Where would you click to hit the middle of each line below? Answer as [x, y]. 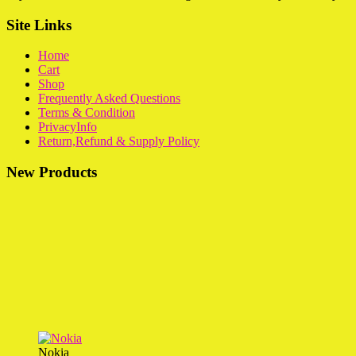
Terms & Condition [87, 113]
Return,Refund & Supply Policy [119, 141]
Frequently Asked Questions [109, 99]
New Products [52, 172]
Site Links [39, 25]
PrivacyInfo [68, 127]
